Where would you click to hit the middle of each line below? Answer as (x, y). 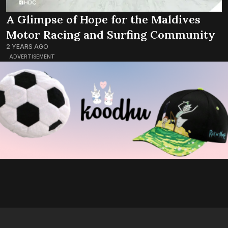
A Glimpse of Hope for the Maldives (103, 19)
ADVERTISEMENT (32, 56)
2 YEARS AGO (27, 46)
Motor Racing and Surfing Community (111, 34)
